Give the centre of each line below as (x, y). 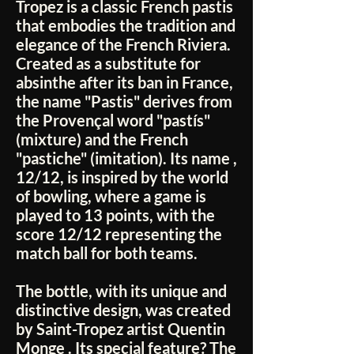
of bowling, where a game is (111, 196)
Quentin (196, 329)
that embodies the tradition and (126, 26)
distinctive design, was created (123, 310)
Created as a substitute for (108, 64)
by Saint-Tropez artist (92, 329)
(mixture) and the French (102, 139)
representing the (162, 234)
